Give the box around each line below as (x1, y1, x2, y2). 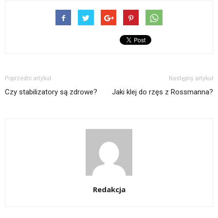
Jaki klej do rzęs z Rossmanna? (112, 88, 213, 96)
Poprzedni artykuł (5, 75, 51, 82)
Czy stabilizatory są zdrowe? (5, 88, 97, 96)
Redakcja (92, 184, 126, 194)
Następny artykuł (169, 75, 213, 82)
